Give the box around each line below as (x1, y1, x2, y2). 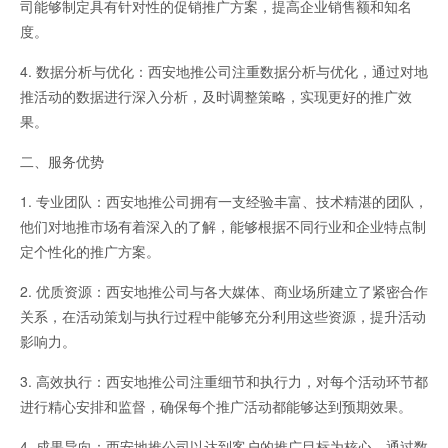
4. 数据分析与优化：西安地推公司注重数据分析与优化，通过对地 (20, 61, 428, 82)
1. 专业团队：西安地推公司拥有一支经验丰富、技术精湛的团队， (20, 191, 428, 212)
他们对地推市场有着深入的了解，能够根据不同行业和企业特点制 (20, 216, 426, 237)
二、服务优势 (20, 151, 104, 172)
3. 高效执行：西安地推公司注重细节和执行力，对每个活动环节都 (20, 371, 428, 392)
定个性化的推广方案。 (20, 241, 160, 262)
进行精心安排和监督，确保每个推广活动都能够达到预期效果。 (20, 396, 412, 417)
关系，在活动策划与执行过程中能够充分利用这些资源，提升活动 (20, 306, 426, 327)
